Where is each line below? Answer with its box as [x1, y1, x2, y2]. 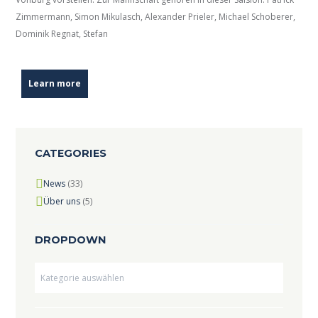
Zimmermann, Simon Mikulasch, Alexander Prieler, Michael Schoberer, [16, 10, 296, 23]
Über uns [43, 195, 80, 208]
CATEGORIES [34, 146, 106, 160]
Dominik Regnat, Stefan [16, 27, 109, 40]
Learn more [28, 77, 81, 90]
